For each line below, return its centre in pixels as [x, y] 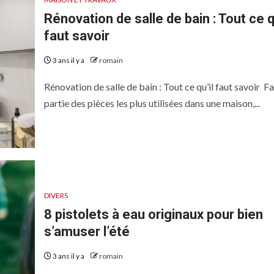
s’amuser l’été [87, 231]
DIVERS [56, 195]
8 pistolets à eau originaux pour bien [153, 214]
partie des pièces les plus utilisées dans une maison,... [152, 103]
